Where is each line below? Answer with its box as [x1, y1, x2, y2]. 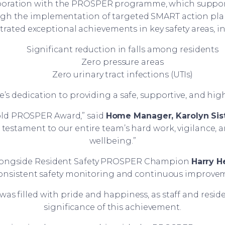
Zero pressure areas [81, 57, 164, 67]
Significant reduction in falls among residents [26, 45, 219, 55]
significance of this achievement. [44, 202, 181, 212]
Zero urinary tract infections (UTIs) [52, 70, 193, 80]
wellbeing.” [89, 136, 136, 146]
